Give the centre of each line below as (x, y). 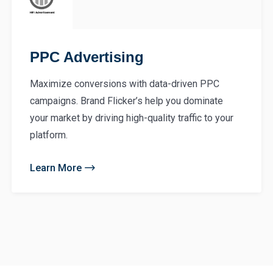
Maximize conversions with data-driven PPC (125, 83)
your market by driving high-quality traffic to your (132, 118)
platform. (49, 135)
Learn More (56, 168)
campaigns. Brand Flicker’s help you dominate (126, 101)
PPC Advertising (87, 57)
